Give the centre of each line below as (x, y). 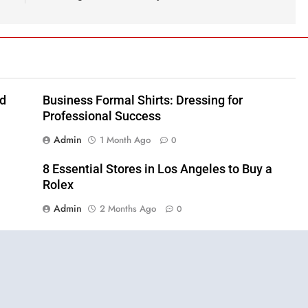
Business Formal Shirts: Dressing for (143, 100)
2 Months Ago (128, 209)
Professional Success (102, 116)
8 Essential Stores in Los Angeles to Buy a (157, 169)
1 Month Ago (125, 140)
